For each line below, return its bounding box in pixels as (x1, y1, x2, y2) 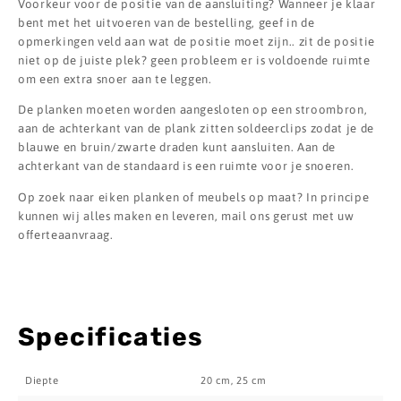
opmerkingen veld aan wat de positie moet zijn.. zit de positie (18, 35, 375, 49)
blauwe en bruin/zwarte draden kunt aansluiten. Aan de (18, 141, 336, 155)
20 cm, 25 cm (200, 373, 267, 386)
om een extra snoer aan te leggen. (18, 73, 212, 87)
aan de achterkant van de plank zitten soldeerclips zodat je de (18, 122, 374, 136)
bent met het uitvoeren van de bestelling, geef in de (18, 16, 315, 30)
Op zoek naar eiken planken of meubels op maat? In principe (18, 190, 370, 204)
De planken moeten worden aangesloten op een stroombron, (18, 103, 368, 117)
